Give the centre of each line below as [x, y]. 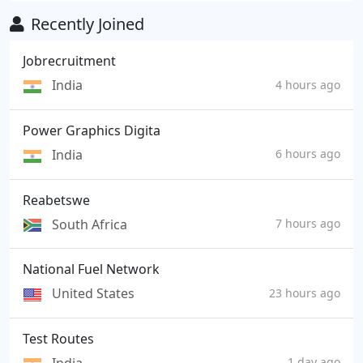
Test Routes [58, 339]
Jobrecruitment [69, 61]
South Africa [90, 224]
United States [93, 294]
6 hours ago [308, 154]
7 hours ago [308, 224]
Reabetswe [56, 200]
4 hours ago [308, 84]
